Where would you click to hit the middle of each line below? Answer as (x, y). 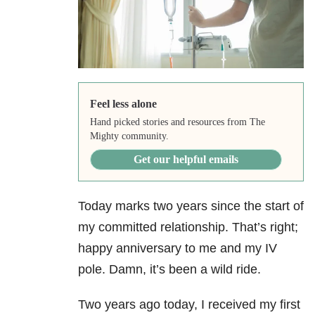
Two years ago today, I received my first (189, 305)
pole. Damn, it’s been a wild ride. (169, 270)
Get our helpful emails (186, 160)
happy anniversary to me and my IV (178, 249)
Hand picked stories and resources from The (177, 122)
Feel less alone (123, 104)
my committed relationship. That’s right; (188, 227)
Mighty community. (129, 136)
